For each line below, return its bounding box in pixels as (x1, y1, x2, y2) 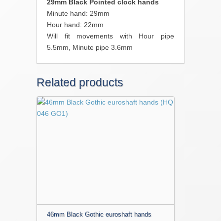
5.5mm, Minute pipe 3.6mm (47, 43, 133, 51)
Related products (37, 75, 123, 89)
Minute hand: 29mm (47, 9, 110, 17)
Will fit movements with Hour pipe (47, 32, 174, 40)
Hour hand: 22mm (47, 20, 104, 29)
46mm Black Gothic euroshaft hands (47, 210, 151, 218)
